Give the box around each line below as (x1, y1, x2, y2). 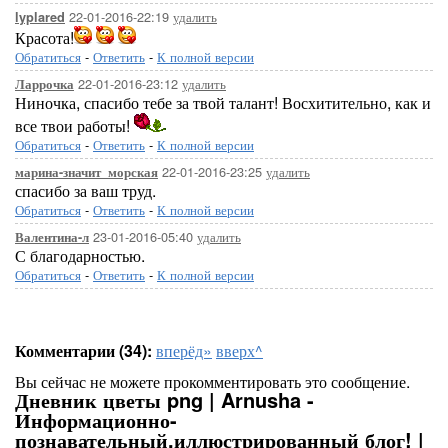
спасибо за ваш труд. (15, 179, 156, 202)
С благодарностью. (15, 244, 145, 267)
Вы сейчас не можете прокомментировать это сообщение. (15, 370, 410, 393)
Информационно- (15, 405, 177, 434)
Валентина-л (15, 228, 89, 246)
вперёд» (156, 339, 212, 362)
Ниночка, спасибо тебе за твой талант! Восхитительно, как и (15, 91, 431, 114)
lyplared (15, 8, 65, 26)
